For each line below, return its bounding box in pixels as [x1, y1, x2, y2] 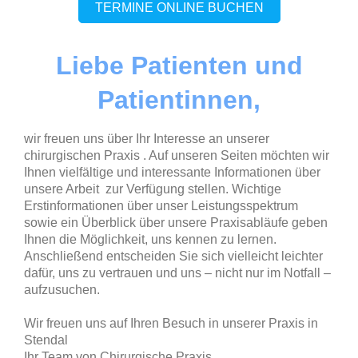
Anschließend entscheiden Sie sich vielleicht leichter [24, 249, 323, 264]
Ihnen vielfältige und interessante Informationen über [24, 165, 320, 180]
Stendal [24, 333, 68, 348]
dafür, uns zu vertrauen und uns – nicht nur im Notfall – [24, 266, 331, 280]
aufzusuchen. [24, 283, 100, 297]
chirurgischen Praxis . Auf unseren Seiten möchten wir [24, 149, 329, 163]
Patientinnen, [97, 86, 261, 115]
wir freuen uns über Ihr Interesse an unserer [24, 132, 269, 146]
